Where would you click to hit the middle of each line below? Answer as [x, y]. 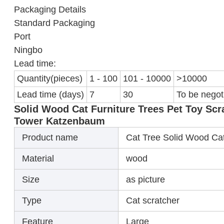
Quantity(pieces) [50, 78]
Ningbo [28, 50]
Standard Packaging [54, 23]
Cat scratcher [153, 200]
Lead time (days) [50, 94]
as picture [145, 179]
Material [38, 158]
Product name [50, 137]
